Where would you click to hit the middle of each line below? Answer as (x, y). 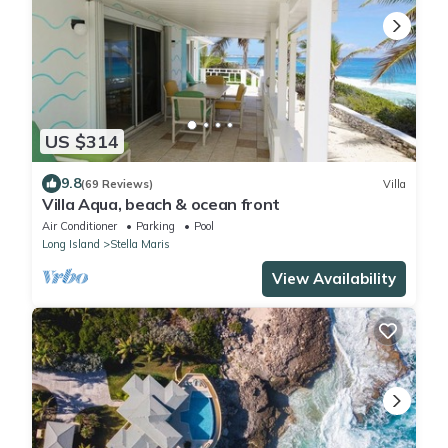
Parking (155, 226)
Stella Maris (140, 244)
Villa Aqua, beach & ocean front (161, 204)
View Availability (334, 279)
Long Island (71, 244)
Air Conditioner (79, 226)
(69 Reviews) (117, 183)
